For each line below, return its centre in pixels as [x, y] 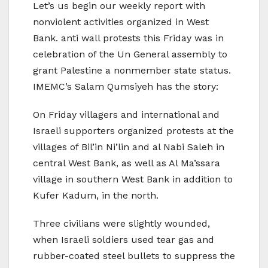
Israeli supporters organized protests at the [133, 131]
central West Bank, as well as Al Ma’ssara [127, 163]
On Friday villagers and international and [126, 115]
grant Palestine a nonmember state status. [132, 71]
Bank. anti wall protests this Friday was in [128, 38]
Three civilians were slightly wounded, [121, 224]
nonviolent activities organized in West [121, 22]
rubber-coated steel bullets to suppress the [134, 256]
